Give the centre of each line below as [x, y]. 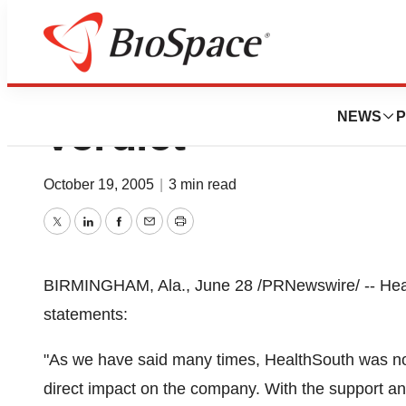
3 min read [203, 184]
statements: [86, 314]
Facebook [153, 234]
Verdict [115, 135]
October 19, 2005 [101, 184]
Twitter [80, 234]
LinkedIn [117, 234]
